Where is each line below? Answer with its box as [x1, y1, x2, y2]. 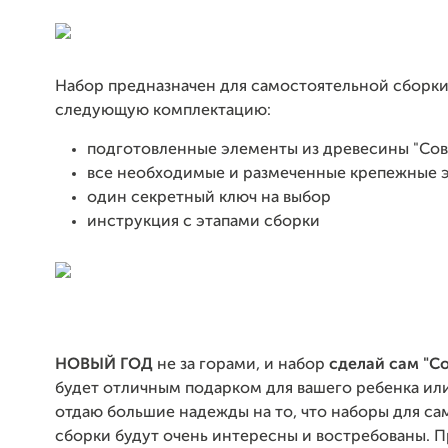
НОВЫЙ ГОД [55, 357, 153, 373]
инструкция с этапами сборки [87, 214, 320, 230]
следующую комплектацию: [55, 103, 271, 119]
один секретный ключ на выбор [87, 190, 331, 206]
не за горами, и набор [153, 357, 329, 373]
